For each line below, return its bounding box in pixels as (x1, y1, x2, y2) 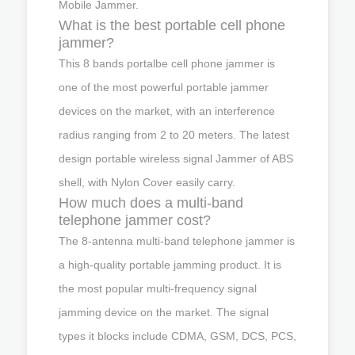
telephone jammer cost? (59, 212, 211, 228)
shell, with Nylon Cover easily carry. (59, 175, 235, 189)
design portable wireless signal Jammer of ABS (59, 151, 293, 165)
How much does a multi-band (59, 194, 243, 211)
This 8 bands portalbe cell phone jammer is (59, 56, 275, 70)
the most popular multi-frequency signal (59, 281, 257, 295)
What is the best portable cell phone (59, 17, 285, 33)
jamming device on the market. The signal (59, 305, 269, 319)
